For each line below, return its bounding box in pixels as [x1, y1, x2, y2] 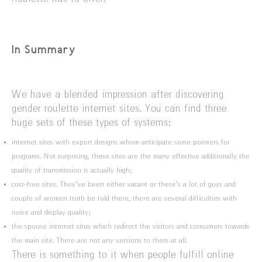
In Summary [12, 43, 76, 57]
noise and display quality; [12, 209, 91, 217]
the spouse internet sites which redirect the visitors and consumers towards [12, 223, 250, 231]
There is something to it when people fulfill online [12, 250, 234, 261]
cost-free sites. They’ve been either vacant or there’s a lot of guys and [12, 181, 236, 189]
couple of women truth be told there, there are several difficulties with [12, 195, 237, 203]
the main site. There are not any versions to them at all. [12, 237, 188, 245]
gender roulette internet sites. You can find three [12, 104, 227, 115]
